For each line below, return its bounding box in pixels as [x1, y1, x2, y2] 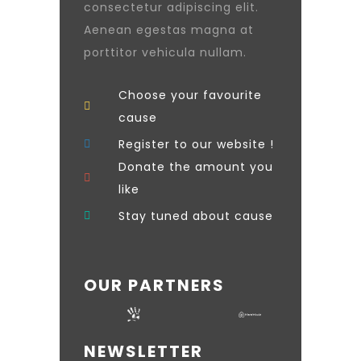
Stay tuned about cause [118, 208, 273, 225]
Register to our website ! [118, 136, 274, 153]
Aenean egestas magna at [84, 22, 254, 39]
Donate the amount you [118, 159, 273, 176]
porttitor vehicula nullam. [84, 44, 247, 61]
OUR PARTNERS [84, 274, 225, 297]
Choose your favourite [118, 87, 262, 104]
